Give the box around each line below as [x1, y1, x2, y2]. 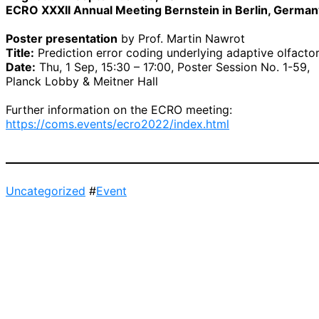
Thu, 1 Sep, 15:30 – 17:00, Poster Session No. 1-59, [36, 59, 310, 74]
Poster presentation [6, 31, 117, 46]
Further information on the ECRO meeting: [6, 102, 232, 117]
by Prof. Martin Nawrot [117, 31, 245, 46]
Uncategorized [6, 183, 85, 198]
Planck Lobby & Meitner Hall [6, 73, 158, 88]
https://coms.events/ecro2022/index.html [6, 116, 229, 131]
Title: [6, 45, 34, 60]
